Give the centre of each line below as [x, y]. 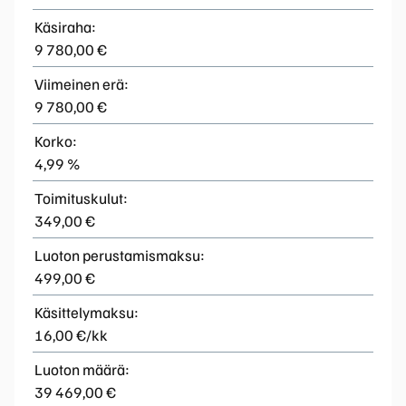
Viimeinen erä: [82, 83]
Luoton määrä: [82, 369]
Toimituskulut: [81, 198]
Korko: [56, 140]
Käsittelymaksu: [87, 312]
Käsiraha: [65, 26]
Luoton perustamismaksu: [120, 255]
